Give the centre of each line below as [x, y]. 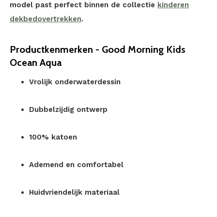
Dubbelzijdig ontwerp [68, 109]
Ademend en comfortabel [76, 165]
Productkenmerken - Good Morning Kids [98, 49]
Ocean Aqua [36, 62]
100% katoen [53, 137]
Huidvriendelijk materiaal [74, 192]
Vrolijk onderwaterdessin [75, 82]
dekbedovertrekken [46, 19]
